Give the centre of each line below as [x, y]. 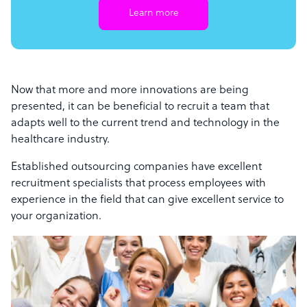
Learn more [153, 14]
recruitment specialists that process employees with [138, 184]
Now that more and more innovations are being [130, 91]
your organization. [56, 217]
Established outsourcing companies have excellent [136, 168]
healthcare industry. [60, 140]
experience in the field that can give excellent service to [147, 200]
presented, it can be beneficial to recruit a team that [140, 107]
